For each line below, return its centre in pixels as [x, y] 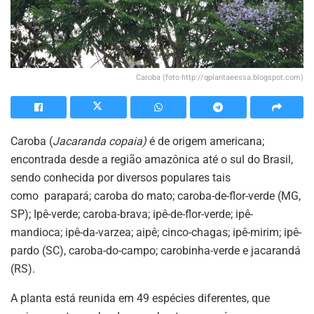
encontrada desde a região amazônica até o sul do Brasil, [152, 160]
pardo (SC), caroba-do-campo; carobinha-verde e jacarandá [156, 251]
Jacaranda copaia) [101, 142]
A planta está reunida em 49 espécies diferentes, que [140, 299]
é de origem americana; [207, 142]
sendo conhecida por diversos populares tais [121, 178]
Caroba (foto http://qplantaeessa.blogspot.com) [220, 78]
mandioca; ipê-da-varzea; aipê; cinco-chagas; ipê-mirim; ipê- [156, 233]
